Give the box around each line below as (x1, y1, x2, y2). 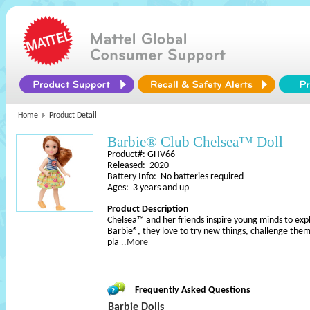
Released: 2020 (107, 161, 169, 171)
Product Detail (49, 111, 97, 120)
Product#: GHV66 (107, 149, 175, 160)
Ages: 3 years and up (107, 183, 189, 193)
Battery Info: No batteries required (107, 172, 244, 182)
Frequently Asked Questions (135, 285, 250, 295)
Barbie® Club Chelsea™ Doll (107, 134, 283, 150)
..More (121, 237, 148, 248)
